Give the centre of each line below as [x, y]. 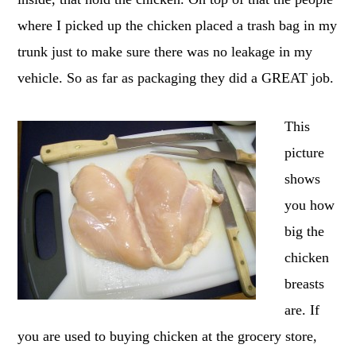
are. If [302, 310]
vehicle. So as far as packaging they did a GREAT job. [176, 77]
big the [305, 231]
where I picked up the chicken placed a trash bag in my [178, 25]
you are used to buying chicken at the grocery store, [168, 336]
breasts [305, 283]
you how [310, 205]
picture [305, 152]
